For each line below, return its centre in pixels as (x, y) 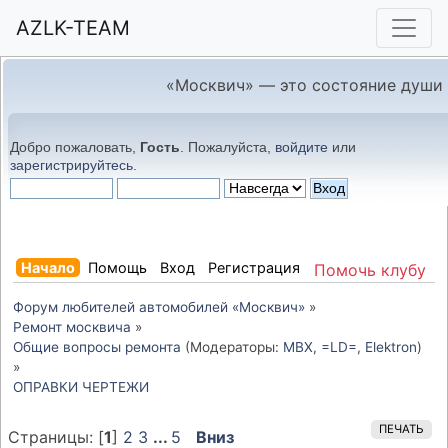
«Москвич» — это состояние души (304, 85)
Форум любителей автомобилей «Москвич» (159, 306)
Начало (48, 267)
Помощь (117, 267)
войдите (301, 147)
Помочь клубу (370, 269)
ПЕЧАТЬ (402, 429)
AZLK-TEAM (73, 28)
